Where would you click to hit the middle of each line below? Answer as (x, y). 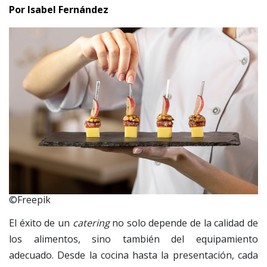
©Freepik (30, 199)
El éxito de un (41, 223)
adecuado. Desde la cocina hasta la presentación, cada (133, 255)
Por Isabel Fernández (59, 9)
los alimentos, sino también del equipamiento (133, 239)
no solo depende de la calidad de (184, 223)
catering (91, 223)
